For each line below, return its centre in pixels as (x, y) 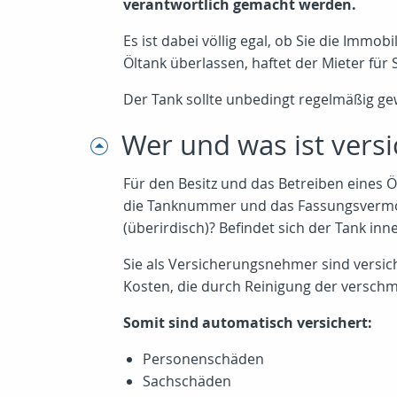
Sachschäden (187, 381)
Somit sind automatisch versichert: (248, 323)
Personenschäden (203, 359)
